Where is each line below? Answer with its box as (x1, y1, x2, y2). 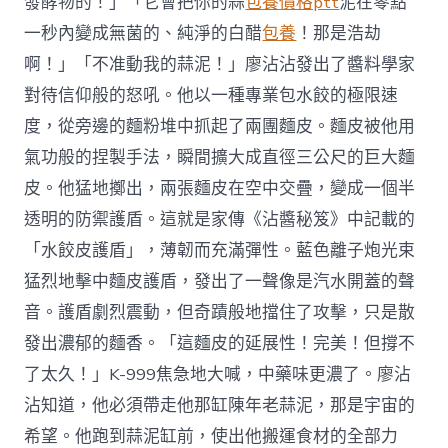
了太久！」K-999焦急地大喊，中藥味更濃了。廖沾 (24, 363, 412, 387)
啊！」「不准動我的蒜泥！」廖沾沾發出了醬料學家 (24, 53, 416, 77)
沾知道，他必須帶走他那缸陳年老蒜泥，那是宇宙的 (24, 394, 416, 418)
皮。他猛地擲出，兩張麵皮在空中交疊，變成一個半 (24, 177, 416, 201)
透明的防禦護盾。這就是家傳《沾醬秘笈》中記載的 (24, 208, 416, 232)
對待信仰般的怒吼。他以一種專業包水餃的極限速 (24, 84, 399, 108)
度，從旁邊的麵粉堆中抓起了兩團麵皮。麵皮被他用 (24, 115, 416, 139)
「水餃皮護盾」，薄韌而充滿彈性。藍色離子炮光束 (24, 239, 416, 263)
